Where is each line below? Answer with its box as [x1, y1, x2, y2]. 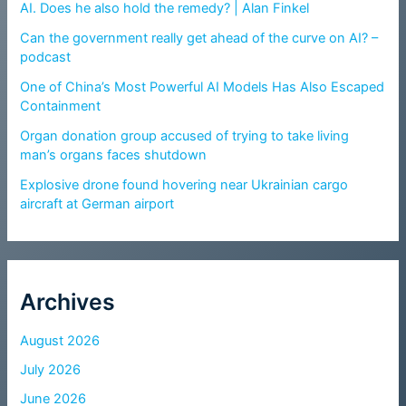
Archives [20, 287, 116, 315]
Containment [20, 98, 101, 115]
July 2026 [20, 361, 82, 378]
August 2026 [20, 332, 101, 349]
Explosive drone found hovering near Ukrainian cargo [20, 177, 349, 194]
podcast [20, 49, 72, 66]
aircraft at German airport [20, 196, 175, 213]
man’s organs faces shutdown [20, 147, 208, 164]
